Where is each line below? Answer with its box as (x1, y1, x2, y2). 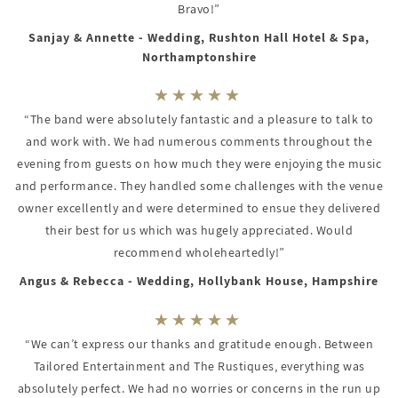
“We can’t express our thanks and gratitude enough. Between (25, 336, 373, 353)
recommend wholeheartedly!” (113, 244, 285, 261)
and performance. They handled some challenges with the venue (15, 178, 383, 195)
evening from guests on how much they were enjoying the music (17, 155, 381, 172)
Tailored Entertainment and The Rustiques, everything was (33, 358, 365, 375)
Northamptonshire (141, 48, 257, 65)
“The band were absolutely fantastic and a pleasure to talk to (24, 111, 374, 128)
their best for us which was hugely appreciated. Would (44, 222, 354, 239)
